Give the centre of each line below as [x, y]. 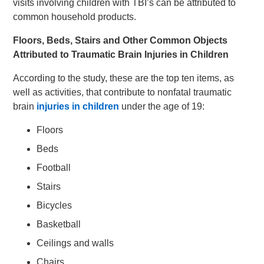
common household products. [75, 17]
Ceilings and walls [75, 243]
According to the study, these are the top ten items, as [124, 78]
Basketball [59, 224]
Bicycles [55, 205]
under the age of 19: [162, 106]
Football [54, 168]
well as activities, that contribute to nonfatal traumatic [123, 92]
